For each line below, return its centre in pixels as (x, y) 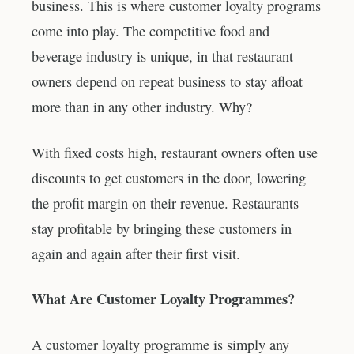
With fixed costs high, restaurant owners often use (175, 152)
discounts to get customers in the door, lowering (169, 177)
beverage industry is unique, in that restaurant (162, 56)
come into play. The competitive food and (151, 30)
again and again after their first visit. (136, 253)
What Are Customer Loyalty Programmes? (163, 299)
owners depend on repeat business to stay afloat (167, 81)
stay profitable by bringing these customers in (162, 228)
